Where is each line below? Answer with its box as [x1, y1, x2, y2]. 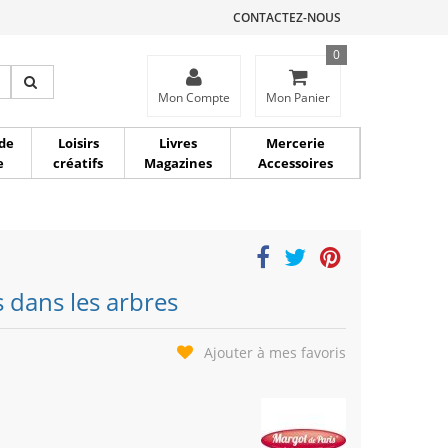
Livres [158, 134, 197, 152]
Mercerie [265, 134, 325, 152]
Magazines [143, 154, 212, 172]
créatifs [53, 154, 103, 172]
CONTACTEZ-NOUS [233, 9, 341, 26]
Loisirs [57, 134, 99, 152]
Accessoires [257, 154, 333, 172]
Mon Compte [158, 89, 230, 106]
